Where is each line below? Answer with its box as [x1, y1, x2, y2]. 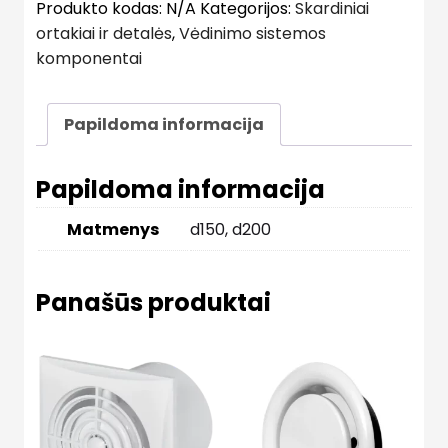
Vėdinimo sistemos [179, 22, 326, 45]
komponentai [36, 47, 142, 70]
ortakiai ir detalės [36, 22, 172, 45]
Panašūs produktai [36, 285, 271, 319]
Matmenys [67, 217, 159, 241]
